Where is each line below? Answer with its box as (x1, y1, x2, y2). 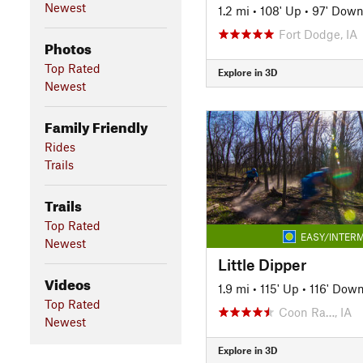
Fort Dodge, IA (278, 26, 357, 41)
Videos (44, 271, 91, 293)
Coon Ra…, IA (278, 304, 352, 319)
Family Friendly (44, 113, 148, 136)
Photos (44, 35, 92, 58)
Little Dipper (217, 254, 306, 274)
